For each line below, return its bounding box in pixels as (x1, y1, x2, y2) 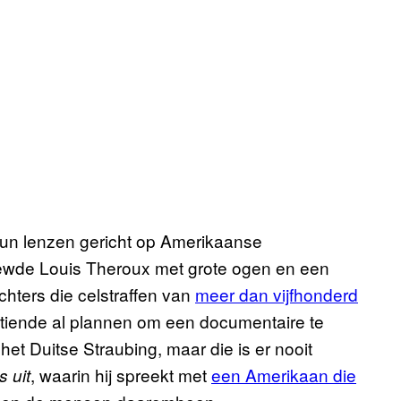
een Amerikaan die (211, 363, 356, 388)
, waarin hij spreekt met (30, 363, 211, 388)
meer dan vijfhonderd (195, 282, 358, 307)
